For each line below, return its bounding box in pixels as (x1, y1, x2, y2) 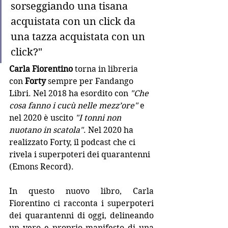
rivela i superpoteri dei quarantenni (9, 150, 152, 159)
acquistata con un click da (11, 16, 138, 27)
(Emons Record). (9, 162, 74, 172)
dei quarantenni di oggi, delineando (9, 211, 154, 220)
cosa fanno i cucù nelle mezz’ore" (9, 101, 140, 110)
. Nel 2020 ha (83, 125, 135, 135)
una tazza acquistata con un (11, 31, 148, 43)
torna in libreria (73, 64, 140, 74)
